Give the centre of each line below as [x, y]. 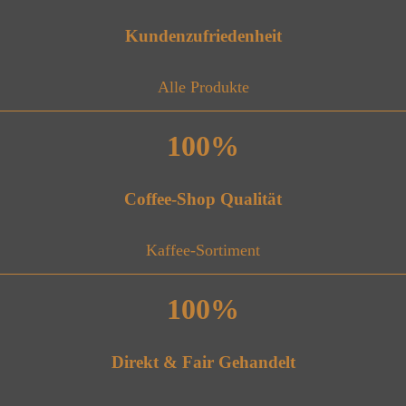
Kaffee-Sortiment [203, 250]
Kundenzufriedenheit [203, 36]
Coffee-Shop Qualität [203, 199]
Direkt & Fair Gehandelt [203, 362]
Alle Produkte [203, 87]
